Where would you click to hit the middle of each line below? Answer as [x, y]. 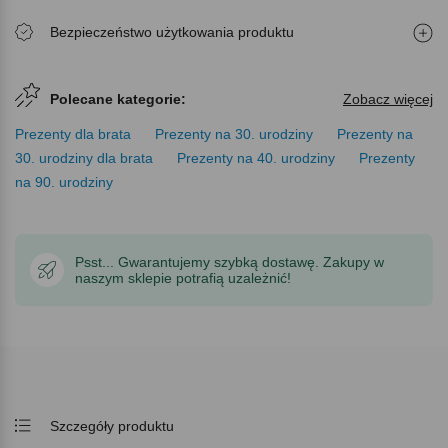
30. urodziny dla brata [84, 158]
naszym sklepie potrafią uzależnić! [183, 278]
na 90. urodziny [64, 182]
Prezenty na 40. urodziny [256, 158]
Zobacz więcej [388, 99]
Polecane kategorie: [118, 99]
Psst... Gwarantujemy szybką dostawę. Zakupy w [229, 262]
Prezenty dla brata [73, 134]
